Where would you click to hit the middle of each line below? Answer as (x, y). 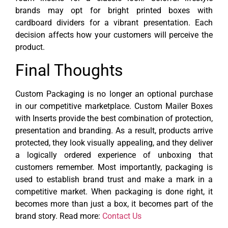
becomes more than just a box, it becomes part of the (114, 204)
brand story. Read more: (59, 216)
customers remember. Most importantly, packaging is (114, 167)
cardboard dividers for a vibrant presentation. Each (114, 22)
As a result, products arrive (164, 131)
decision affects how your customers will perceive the (114, 35)
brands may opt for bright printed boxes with (114, 10)
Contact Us (122, 216)
